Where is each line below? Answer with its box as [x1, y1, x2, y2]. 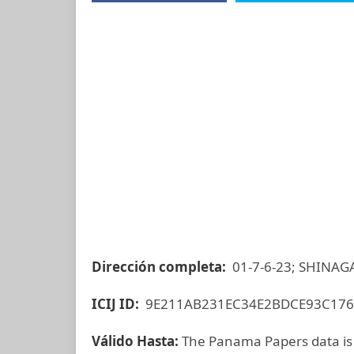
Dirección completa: [92, 258, 229, 276]
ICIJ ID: [92, 295, 142, 313]
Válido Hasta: [92, 332, 182, 350]
